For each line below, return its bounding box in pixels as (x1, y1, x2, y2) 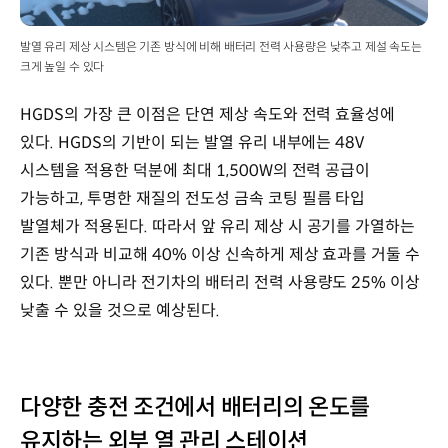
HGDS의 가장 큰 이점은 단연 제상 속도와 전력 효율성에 (20, 103, 396, 125)
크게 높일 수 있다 (20, 58, 105, 74)
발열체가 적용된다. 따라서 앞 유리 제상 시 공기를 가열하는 (20, 215, 416, 237)
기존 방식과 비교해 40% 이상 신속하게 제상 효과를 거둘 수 (20, 243, 421, 265)
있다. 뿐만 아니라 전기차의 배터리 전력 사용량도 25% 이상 (20, 271, 421, 293)
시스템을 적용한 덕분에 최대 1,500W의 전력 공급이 (20, 159, 371, 181)
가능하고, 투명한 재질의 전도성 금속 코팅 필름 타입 (20, 187, 366, 209)
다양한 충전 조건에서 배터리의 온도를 (20, 392, 371, 421)
